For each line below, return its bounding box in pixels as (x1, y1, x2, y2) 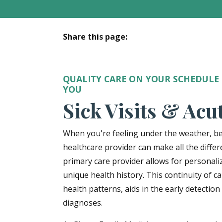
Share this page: (63, 31, 127, 42)
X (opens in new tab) (82, 46, 158, 57)
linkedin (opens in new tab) (102, 46, 202, 57)
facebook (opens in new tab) (62, 46, 168, 57)
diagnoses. (63, 197, 103, 208)
